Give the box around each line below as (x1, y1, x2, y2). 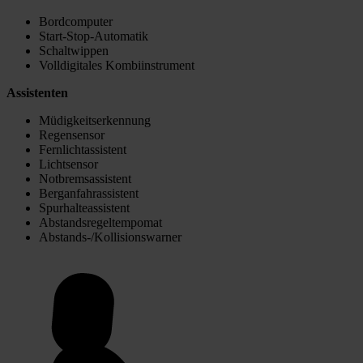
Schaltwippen (39, 44, 109, 58)
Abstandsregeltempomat (39, 216, 162, 230)
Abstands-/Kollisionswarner (39, 230, 181, 245)
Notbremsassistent (39, 172, 131, 186)
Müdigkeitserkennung (39, 113, 151, 128)
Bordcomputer (39, 15, 113, 29)
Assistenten (6, 86, 68, 100)
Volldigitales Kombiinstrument (39, 58, 194, 73)
